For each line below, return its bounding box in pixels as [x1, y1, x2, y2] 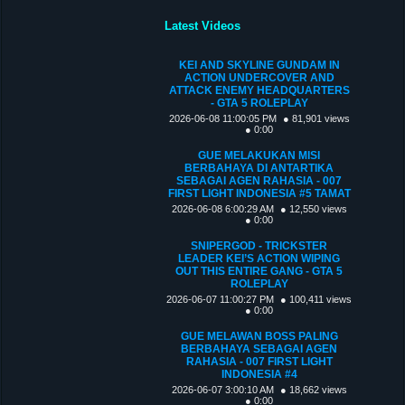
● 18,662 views [279, 383, 347, 395]
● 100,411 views [280, 293, 353, 305]
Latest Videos [165, 18, 240, 33]
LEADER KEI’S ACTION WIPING [178, 251, 341, 265]
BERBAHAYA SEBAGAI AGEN [181, 342, 338, 355]
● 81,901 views [282, 112, 350, 124]
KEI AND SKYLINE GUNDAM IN [178, 58, 340, 71]
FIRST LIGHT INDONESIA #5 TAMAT [167, 186, 351, 200]
